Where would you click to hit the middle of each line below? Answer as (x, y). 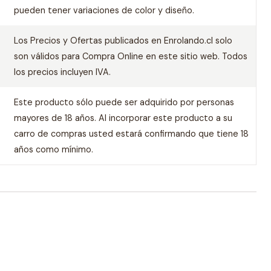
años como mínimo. (53, 149)
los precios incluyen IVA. (62, 72)
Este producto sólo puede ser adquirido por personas (124, 102)
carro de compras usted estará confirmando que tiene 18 (131, 134)
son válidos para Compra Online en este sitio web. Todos (130, 56)
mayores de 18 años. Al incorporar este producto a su (123, 118)
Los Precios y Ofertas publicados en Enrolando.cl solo (123, 41)
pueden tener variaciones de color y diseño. (104, 10)
